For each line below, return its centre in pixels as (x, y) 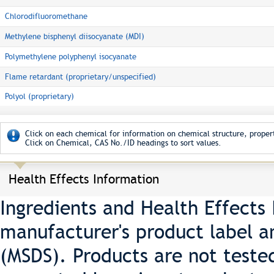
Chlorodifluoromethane (46, 16)
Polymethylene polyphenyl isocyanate (71, 57)
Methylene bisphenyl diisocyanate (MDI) (75, 36)
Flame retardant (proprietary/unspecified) (80, 77)
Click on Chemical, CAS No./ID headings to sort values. (123, 143)
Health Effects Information (84, 179)
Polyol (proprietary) (39, 96)
